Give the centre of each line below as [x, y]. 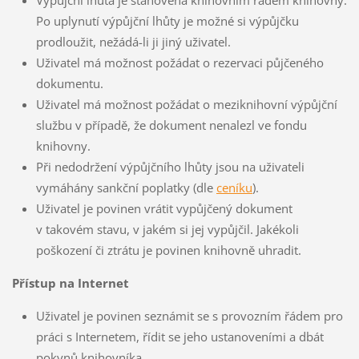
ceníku [234, 188]
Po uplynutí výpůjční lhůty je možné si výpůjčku [167, 21]
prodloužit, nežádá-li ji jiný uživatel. [133, 42]
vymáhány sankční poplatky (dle [126, 188]
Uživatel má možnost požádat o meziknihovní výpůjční [186, 105]
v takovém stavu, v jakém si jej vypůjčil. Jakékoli [167, 230]
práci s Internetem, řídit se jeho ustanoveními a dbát [179, 337]
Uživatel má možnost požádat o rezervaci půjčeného [179, 63]
